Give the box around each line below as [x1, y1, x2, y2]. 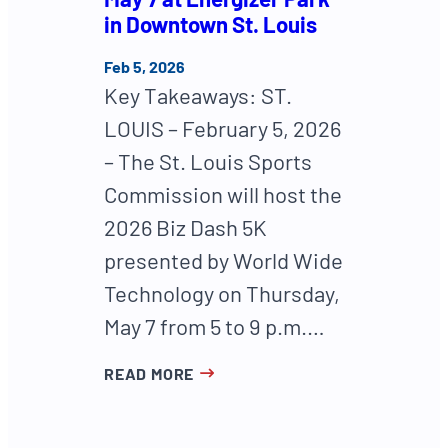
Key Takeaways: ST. [104, 82, 292, 109]
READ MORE [104, 364, 195, 384]
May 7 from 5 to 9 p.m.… [104, 313, 325, 340]
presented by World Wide [104, 247, 343, 274]
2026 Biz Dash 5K [104, 214, 267, 241]
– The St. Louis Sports [104, 148, 312, 175]
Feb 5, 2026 [104, 57, 185, 77]
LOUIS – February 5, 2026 [104, 115, 341, 142]
